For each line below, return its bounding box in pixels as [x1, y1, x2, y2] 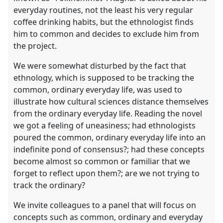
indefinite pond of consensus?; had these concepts [13, 144, 205, 155]
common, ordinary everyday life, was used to [13, 84, 183, 96]
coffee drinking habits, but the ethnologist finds [13, 16, 194, 28]
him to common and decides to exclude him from [13, 28, 200, 40]
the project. [13, 40, 57, 52]
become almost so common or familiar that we [13, 156, 191, 167]
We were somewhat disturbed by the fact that [13, 60, 187, 72]
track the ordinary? [13, 180, 86, 191]
